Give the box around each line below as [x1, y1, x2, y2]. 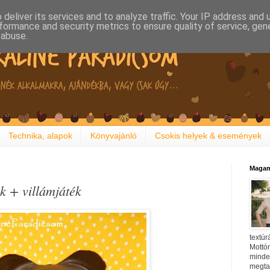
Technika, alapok [8, 131, 72, 141]
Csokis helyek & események [155, 131, 262, 141]
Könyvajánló [90, 131, 137, 141]
